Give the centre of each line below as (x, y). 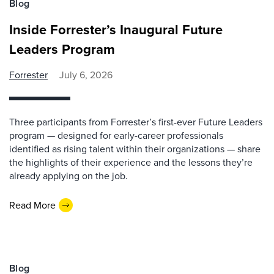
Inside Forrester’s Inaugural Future (116, 30)
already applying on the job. (68, 176)
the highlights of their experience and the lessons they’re (131, 163)
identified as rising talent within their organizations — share (135, 149)
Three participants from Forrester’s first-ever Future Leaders (136, 122)
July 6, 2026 (86, 75)
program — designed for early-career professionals (116, 136)
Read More (32, 205)
